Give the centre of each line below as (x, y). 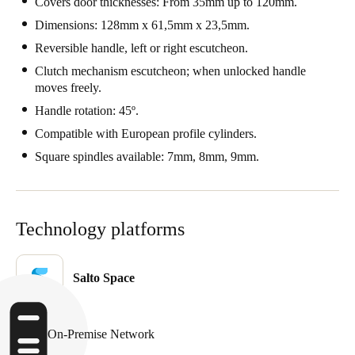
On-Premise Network (101, 334)
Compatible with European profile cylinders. (146, 134)
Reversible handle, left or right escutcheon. (141, 48)
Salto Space (104, 278)
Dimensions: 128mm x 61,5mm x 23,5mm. (142, 25)
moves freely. (68, 88)
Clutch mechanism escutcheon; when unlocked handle (170, 71)
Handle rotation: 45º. (87, 111)
